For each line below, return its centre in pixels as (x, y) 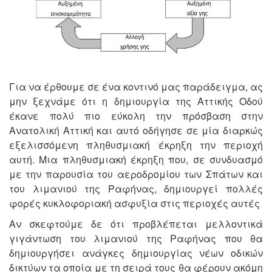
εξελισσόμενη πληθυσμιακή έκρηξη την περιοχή (136, 144)
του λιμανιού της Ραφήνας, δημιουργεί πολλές (136, 188)
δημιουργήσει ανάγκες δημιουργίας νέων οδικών (136, 253)
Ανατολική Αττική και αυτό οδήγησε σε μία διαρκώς (136, 130)
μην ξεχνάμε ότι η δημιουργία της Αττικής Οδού (136, 101)
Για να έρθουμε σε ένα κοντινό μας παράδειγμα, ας (136, 86)
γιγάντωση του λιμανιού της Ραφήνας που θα (136, 238)
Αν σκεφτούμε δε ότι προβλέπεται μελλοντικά (136, 223)
